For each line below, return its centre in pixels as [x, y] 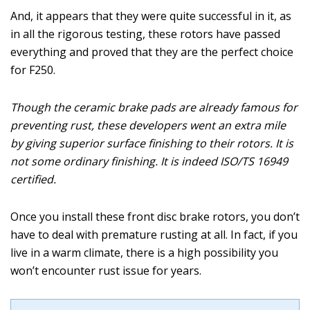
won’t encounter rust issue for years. [106, 271]
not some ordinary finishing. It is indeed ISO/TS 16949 [149, 162]
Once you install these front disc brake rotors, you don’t [155, 217]
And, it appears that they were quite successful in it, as [151, 16]
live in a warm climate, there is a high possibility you [144, 253]
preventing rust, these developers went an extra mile [148, 126]
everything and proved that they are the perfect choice [152, 52]
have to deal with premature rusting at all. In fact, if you [154, 235]
